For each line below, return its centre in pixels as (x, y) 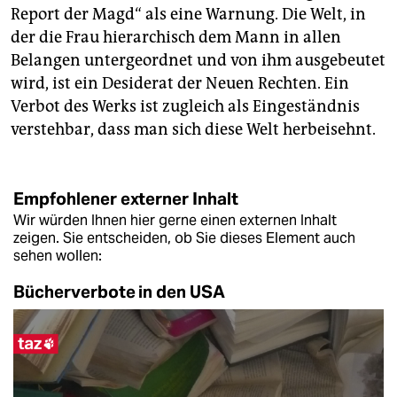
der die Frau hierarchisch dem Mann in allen (176, 38)
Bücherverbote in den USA (120, 292)
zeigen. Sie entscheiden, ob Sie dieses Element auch (184, 238)
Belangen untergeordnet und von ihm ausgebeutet (198, 61)
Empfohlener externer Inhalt (126, 199)
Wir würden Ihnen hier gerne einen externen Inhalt (175, 221)
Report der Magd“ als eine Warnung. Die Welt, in (188, 15)
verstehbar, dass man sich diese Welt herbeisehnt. (193, 130)
